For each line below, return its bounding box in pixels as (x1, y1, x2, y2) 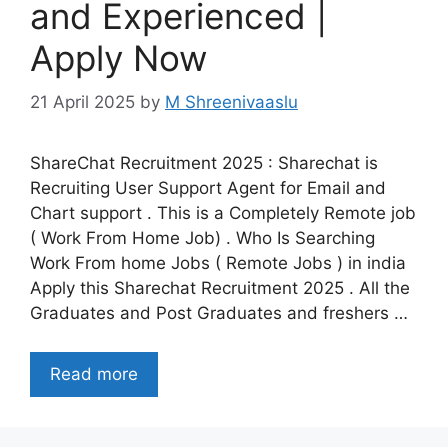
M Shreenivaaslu (165, 92, 298, 113)
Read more (50, 363, 138, 384)
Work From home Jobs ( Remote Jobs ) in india (30, 253, 406, 274)
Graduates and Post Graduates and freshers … (30, 303, 408, 324)
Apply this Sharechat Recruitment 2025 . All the (30, 278, 410, 299)
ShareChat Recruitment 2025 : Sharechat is (30, 153, 378, 174)
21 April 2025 (30, 92, 135, 113)
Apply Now (30, 36, 207, 79)
